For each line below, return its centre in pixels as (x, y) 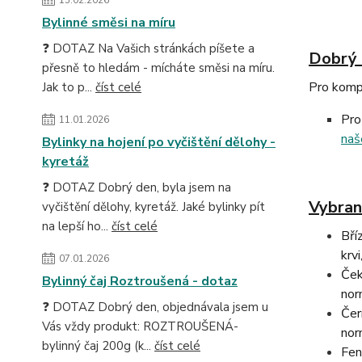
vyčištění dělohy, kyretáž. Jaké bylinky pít (154, 206)
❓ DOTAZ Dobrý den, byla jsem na (137, 187)
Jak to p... (69, 87)
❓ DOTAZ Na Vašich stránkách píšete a (148, 48)
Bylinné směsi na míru (109, 22)
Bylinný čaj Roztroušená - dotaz (140, 281)
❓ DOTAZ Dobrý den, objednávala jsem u (155, 307)
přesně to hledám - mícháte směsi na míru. (158, 67)
